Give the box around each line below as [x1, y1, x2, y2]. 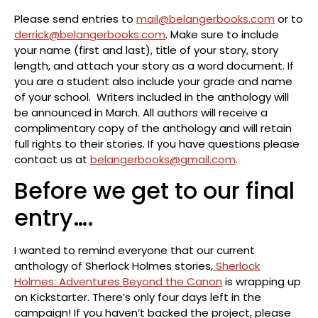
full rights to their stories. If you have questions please [14, 136, 300, 151]
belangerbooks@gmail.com [90, 151, 236, 167]
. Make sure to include [165, 26, 279, 42]
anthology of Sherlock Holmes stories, [14, 258, 213, 273]
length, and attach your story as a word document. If [14, 57, 294, 73]
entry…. [14, 201, 94, 234]
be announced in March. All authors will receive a [14, 104, 268, 120]
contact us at [14, 151, 90, 167]
